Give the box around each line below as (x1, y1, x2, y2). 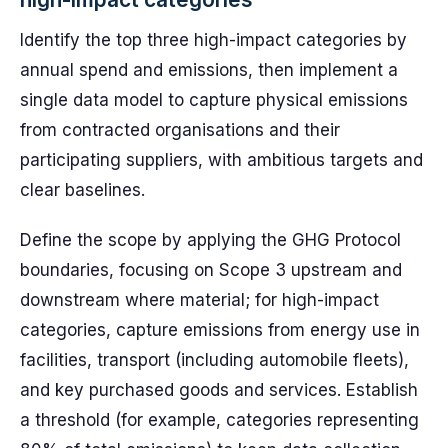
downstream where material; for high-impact (20, 290, 379, 310)
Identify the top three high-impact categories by (20, 30, 407, 50)
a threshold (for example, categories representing (20, 410, 419, 430)
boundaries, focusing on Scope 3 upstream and (20, 260, 402, 280)
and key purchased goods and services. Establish (20, 380, 418, 400)
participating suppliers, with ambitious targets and (20, 150, 423, 170)
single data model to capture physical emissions (20, 90, 408, 110)
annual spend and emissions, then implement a (20, 60, 398, 80)
